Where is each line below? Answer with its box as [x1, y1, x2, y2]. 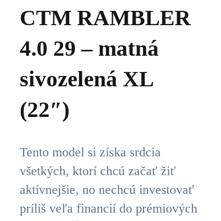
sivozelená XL [20, 67, 153, 92]
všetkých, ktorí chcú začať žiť [20, 164, 176, 179]
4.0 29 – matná [20, 36, 159, 61]
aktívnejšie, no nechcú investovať [20, 183, 194, 197]
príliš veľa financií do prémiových [20, 201, 197, 216]
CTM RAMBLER [20, 5, 191, 31]
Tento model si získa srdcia [20, 145, 161, 160]
